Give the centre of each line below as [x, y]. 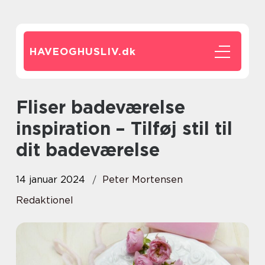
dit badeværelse [88, 150]
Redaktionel [45, 200]
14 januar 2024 [51, 180]
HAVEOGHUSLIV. [76, 51]
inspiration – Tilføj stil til [124, 128]
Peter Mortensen [143, 180]
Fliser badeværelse [22, 107]
